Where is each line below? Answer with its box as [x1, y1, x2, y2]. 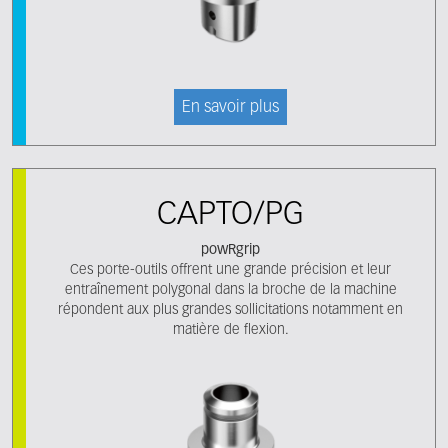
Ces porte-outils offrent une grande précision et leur [70, 263, 391, 277]
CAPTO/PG [157, 199, 304, 231]
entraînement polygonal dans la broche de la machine [64, 283, 397, 297]
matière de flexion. [172, 323, 289, 337]
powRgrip [201, 243, 260, 257]
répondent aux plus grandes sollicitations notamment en [58, 303, 403, 317]
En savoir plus [182, 100, 279, 116]
